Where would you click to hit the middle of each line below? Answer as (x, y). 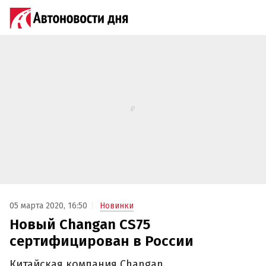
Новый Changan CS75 (80, 225)
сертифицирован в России (102, 241)
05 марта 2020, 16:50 (48, 206)
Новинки (117, 206)
